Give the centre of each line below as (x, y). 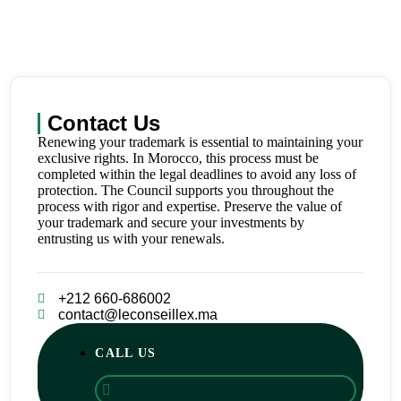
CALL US (126, 353)
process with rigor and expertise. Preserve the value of (190, 206)
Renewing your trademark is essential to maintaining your (200, 141)
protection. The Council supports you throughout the (186, 190)
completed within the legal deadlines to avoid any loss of (197, 174)
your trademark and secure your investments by (171, 222)
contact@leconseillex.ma (137, 314)
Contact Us (104, 123)
